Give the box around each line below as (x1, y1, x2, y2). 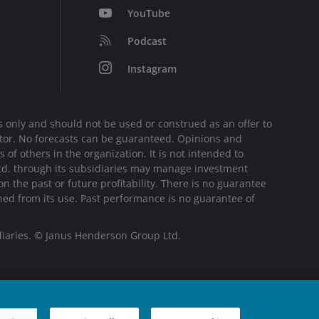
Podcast (127, 34, 167, 48)
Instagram (127, 61, 177, 75)
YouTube (127, 6, 170, 21)
